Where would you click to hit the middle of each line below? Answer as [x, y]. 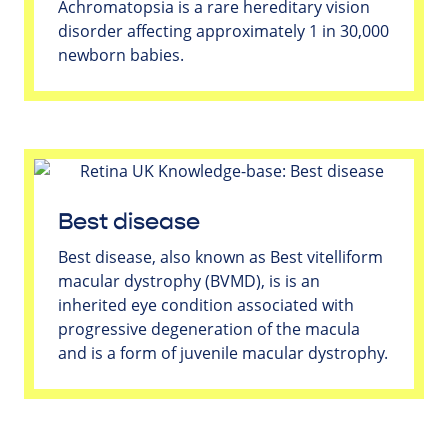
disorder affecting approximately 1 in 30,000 [223, 30]
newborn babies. [121, 54]
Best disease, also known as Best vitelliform [220, 256]
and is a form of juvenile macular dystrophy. [223, 352]
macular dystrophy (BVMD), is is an [189, 280]
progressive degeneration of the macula [209, 328]
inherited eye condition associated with [206, 304]
